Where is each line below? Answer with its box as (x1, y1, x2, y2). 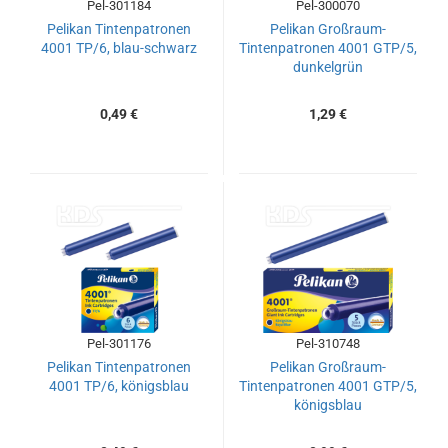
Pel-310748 (296, 336, 360, 351)
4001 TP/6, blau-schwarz (41, 40, 197, 56)
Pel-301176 (87, 336, 151, 351)
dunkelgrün (293, 59, 363, 75)
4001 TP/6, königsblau (49, 378, 189, 394)
